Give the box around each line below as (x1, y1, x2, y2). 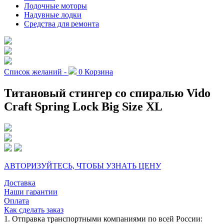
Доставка (4, 178, 35, 187)
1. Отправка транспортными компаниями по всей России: (4, 214, 202, 223)
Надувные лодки (24, 10, 81, 19)
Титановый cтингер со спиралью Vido (4, 86, 210, 99)
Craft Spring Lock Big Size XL (4, 99, 162, 113)
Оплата (4, 196, 29, 205)
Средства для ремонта (24, 19, 99, 28)
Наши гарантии (4, 187, 57, 196)
